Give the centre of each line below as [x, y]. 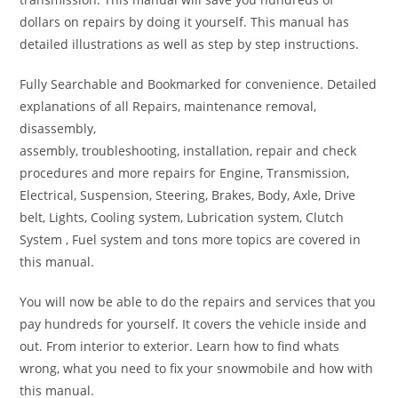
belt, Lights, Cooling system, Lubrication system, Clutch [182, 218]
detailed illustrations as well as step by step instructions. [190, 44]
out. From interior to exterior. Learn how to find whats [180, 346]
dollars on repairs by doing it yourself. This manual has [185, 22]
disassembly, [58, 129]
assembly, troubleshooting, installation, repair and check [188, 151]
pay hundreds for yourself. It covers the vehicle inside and [194, 324]
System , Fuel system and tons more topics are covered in [191, 240]
